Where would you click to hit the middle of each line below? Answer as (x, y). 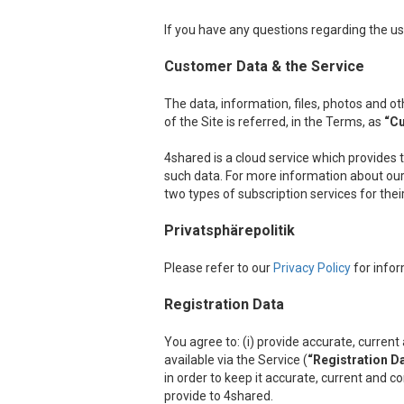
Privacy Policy (312, 268)
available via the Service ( (236, 360)
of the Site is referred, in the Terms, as (274, 122)
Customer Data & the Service (264, 66)
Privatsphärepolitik (230, 230)
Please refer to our (219, 268)
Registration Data (224, 304)
